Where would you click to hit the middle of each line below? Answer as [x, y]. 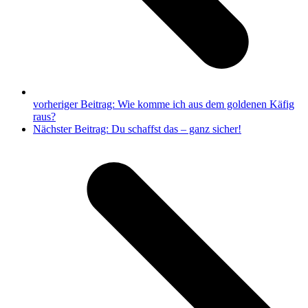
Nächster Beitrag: [72, 129]
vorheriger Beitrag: [75, 104]
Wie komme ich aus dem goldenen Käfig [206, 104]
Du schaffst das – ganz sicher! [176, 129]
